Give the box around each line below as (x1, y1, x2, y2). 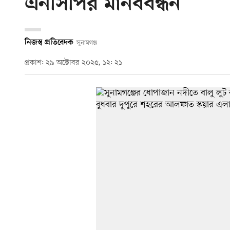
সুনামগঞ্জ (76, 38, 97, 47)
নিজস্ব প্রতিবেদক (25, 37, 73, 47)
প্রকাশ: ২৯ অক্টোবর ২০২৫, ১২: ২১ (25, 58, 122, 68)
